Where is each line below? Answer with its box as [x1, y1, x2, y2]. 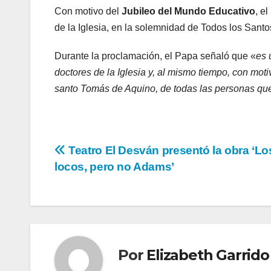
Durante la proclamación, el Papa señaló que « [54, 50, 256, 61]
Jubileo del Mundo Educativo [122, 5, 255, 16]
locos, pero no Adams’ [54, 160, 174, 173]
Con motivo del [54, 5, 122, 16]
